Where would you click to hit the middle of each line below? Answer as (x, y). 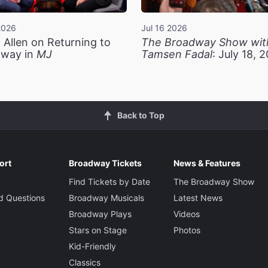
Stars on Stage (98, 230)
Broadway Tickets (105, 163)
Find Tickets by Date (109, 182)
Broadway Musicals (106, 198)
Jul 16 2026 (164, 28)
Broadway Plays (100, 214)
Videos (186, 214)
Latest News (198, 198)
